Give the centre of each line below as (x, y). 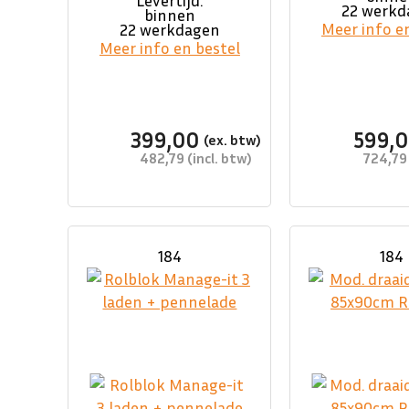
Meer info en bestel (169, 48)
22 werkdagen (169, 30)
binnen (169, 15)
